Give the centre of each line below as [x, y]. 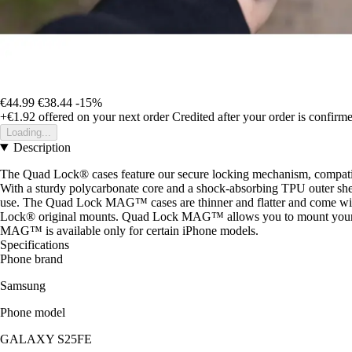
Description [42, 148]
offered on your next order [102, 117]
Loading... [29, 133]
